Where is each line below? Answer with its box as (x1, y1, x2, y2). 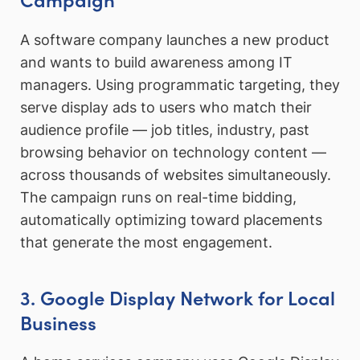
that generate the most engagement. (20, 233, 272, 251)
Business (20, 308, 96, 335)
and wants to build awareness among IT (20, 53, 292, 71)
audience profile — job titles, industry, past (20, 121, 309, 138)
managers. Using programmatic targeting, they (20, 76, 340, 93)
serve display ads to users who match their (20, 98, 312, 116)
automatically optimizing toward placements (20, 211, 322, 228)
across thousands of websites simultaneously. (20, 166, 331, 183)
